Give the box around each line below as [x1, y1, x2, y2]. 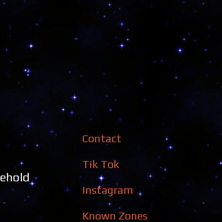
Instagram [82, 183, 133, 196]
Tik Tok [82, 158, 119, 170]
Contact [82, 132, 121, 145]
